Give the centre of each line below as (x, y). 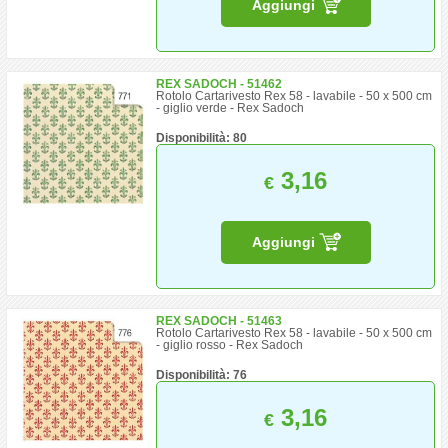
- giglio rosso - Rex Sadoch (230, 345)
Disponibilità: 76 (202, 375)
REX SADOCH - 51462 (219, 84)
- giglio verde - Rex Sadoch (230, 108)
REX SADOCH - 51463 (219, 321)
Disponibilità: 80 (202, 138)
